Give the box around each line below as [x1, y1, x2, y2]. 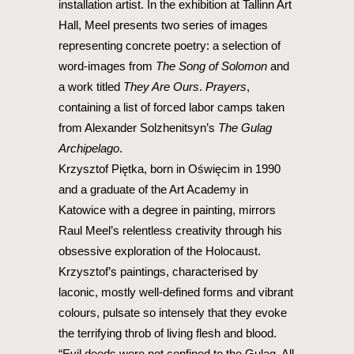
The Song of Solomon [156, 59, 267, 73]
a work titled [58, 80, 123, 93]
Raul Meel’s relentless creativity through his [58, 224, 282, 237]
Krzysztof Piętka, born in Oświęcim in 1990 [58, 162, 281, 175]
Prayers [205, 80, 247, 93]
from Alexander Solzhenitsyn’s [58, 121, 218, 134]
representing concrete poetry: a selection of [58, 39, 281, 52]
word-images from [58, 59, 156, 73]
